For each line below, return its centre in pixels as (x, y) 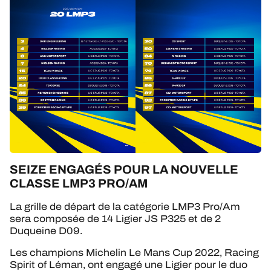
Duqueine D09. (46, 231)
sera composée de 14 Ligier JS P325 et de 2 (115, 219)
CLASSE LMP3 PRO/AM (79, 183)
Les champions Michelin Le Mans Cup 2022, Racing (134, 253)
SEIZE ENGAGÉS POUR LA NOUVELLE (124, 169)
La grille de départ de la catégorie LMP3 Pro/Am (125, 207)
